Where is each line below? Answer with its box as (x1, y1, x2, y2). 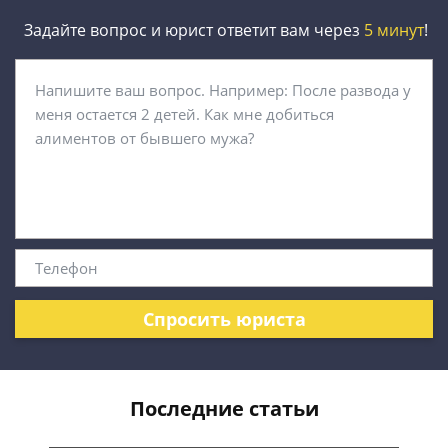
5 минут (364, 19, 424, 41)
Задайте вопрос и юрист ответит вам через (20, 19, 364, 41)
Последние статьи (129, 395, 319, 422)
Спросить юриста (142, 306, 306, 331)
